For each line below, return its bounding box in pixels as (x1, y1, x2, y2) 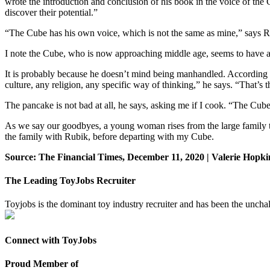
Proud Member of (5, 258, 78, 269)
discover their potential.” (5, 7, 98, 17)
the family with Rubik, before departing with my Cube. (5, 131, 214, 142)
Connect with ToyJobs (5, 234, 96, 245)
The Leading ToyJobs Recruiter (5, 175, 136, 186)
